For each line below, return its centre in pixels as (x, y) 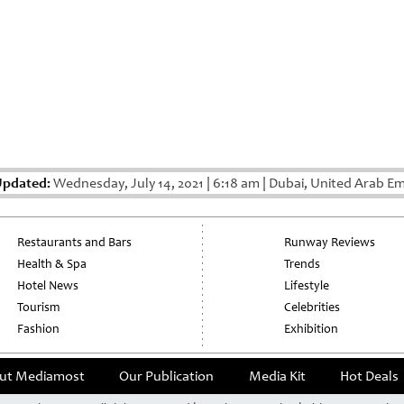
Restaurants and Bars (75, 243)
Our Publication (167, 376)
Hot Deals (370, 376)
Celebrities (312, 308)
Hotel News (48, 286)
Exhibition (311, 329)
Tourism (39, 308)
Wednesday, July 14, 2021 (129, 184)
